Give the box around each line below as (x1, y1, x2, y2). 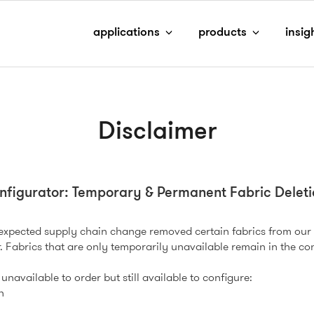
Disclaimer (97, 121, 217, 145)
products (198, 27, 250, 39)
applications (93, 27, 163, 39)
